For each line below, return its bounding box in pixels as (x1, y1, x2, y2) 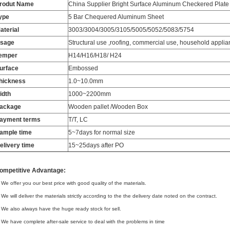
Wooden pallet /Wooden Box (68, 103, 148, 110)
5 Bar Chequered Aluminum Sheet (68, 13, 164, 21)
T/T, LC (68, 116, 88, 123)
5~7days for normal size (68, 129, 135, 136)
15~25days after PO (68, 142, 124, 149)
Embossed (68, 65, 98, 72)
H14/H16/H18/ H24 (68, 52, 122, 59)
